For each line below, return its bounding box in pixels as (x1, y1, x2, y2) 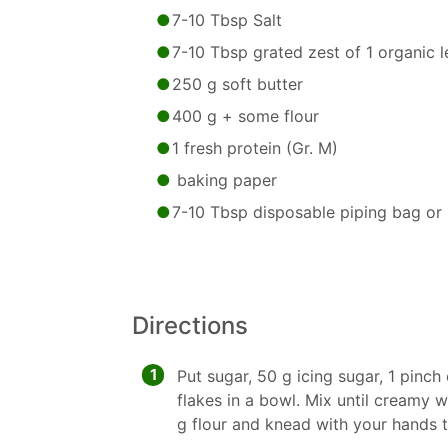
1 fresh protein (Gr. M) (172, 138, 338, 158)
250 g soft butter (172, 74, 303, 94)
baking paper (172, 170, 277, 190)
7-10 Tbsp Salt (172, 10, 282, 30)
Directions (132, 311, 248, 340)
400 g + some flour (172, 106, 319, 126)
